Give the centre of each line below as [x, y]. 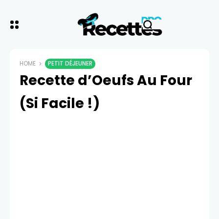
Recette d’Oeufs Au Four [106, 80]
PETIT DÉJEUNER [70, 64]
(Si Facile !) [60, 103]
